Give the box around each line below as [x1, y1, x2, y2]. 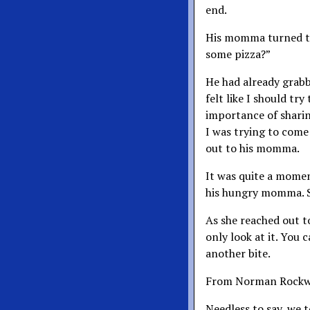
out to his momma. [206, 140, 300, 156]
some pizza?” [206, 46, 271, 62]
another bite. [206, 246, 271, 261]
